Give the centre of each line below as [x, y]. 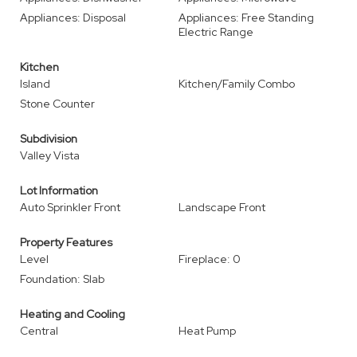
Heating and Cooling [73, 314]
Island [35, 84]
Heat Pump [207, 331]
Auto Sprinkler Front [70, 207]
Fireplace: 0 [210, 259]
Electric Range [216, 32]
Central [39, 331]
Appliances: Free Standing [246, 18]
